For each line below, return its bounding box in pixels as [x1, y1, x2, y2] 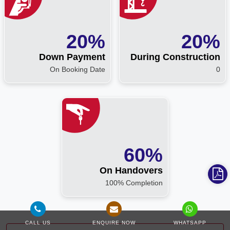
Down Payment [39, 51, 105, 62]
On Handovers [100, 165, 163, 176]
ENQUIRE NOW [92, 220, 136, 225]
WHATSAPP [173, 220, 206, 225]
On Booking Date [50, 65, 105, 73]
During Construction [130, 51, 220, 62]
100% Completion [105, 178, 163, 187]
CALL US [25, 220, 51, 225]
